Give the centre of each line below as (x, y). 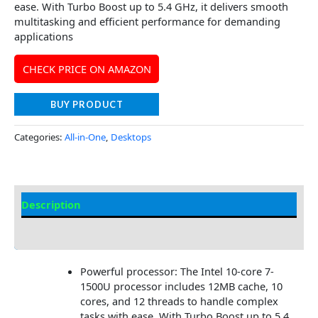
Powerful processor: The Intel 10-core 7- (177, 272)
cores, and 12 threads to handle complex (179, 301)
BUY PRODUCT (87, 105)
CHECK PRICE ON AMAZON (87, 68)
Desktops (131, 137)
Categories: (39, 137)
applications (44, 37)
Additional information (80, 230)
